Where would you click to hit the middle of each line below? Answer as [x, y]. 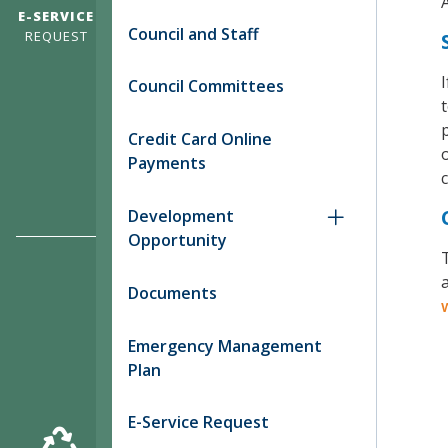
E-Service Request [198, 422]
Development [181, 216]
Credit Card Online [200, 139]
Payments [167, 163]
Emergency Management [225, 345]
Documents [172, 292]
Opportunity [177, 240]
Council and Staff [193, 33]
